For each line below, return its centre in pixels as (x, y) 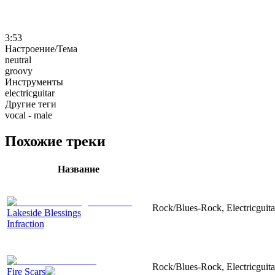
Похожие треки (55, 141)
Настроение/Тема (41, 48)
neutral (18, 60)
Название (78, 169)
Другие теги (31, 104)
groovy (19, 71)
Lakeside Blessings (44, 212)
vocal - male (29, 115)
